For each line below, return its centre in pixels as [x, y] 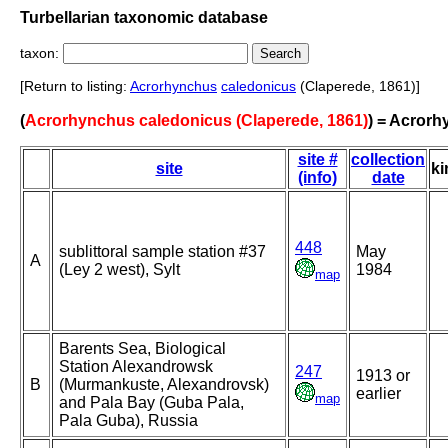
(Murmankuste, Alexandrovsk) [164, 385]
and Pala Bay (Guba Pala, [151, 403]
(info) [317, 178]
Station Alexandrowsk [136, 367]
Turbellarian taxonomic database [144, 17]
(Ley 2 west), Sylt [119, 270]
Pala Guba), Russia [128, 421]
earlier [378, 394]
